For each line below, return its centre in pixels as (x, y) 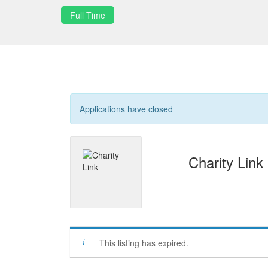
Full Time (88, 15)
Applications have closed (126, 109)
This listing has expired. (144, 243)
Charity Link (226, 162)
